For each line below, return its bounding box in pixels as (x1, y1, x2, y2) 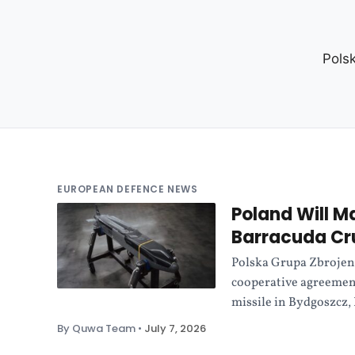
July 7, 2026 (144, 320, 206, 336)
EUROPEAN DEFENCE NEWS (57, 181, 198, 196)
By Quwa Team (57, 320, 136, 336)
